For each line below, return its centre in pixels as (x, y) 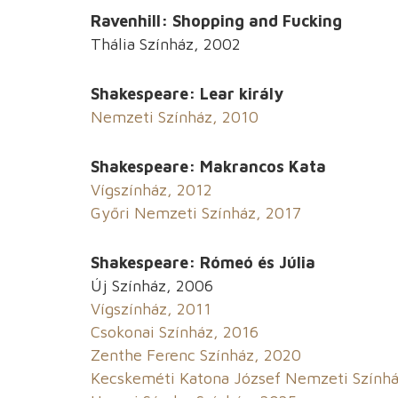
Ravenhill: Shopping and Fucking (216, 21)
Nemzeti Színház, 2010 (175, 117)
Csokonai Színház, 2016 (175, 332)
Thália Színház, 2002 (166, 44)
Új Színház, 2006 (152, 286)
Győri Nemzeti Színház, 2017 (196, 213)
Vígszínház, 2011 (151, 309)
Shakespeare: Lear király (187, 94)
